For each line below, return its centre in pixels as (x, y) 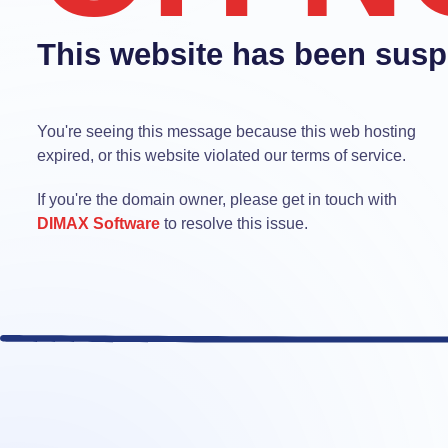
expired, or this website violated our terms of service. (221, 155)
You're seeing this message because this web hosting (226, 131)
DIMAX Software (98, 223)
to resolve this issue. (234, 223)
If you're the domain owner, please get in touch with (217, 199)
